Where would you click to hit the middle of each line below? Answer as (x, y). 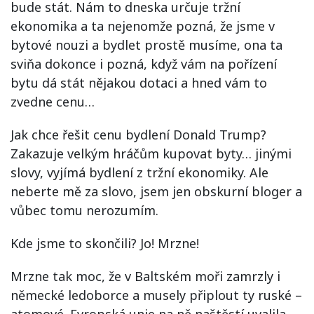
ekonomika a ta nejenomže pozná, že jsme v (143, 26)
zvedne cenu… (53, 101)
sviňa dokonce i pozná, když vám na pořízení (144, 63)
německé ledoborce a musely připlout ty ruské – (156, 295)
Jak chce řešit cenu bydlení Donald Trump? (138, 134)
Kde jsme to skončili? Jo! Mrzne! (105, 243)
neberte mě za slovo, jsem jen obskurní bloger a (156, 191)
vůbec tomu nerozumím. (84, 210)
